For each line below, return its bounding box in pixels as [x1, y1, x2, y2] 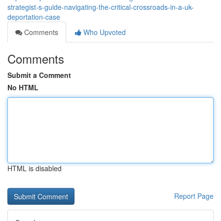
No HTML [7, 82, 38, 92]
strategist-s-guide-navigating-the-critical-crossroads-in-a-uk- [7, 2, 194, 12]
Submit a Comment [7, 70, 71, 80]
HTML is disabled [7, 163, 62, 173]
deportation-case [7, 12, 60, 22]
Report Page [174, 191, 214, 201]
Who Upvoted [81, 27, 126, 37]
